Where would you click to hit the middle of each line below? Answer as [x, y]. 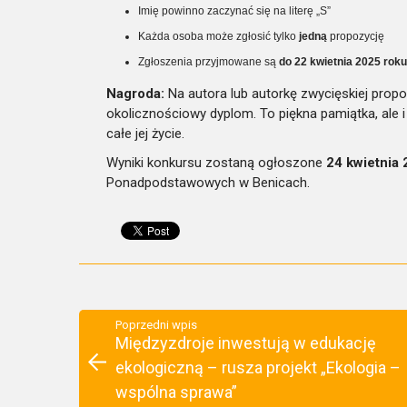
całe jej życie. [145, 133]
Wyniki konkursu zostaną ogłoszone [216, 162]
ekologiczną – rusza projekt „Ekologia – [258, 367]
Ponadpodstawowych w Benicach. [208, 182]
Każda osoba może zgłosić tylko [218, 36]
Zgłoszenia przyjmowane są [208, 61]
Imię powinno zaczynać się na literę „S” [234, 10]
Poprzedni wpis [156, 324]
